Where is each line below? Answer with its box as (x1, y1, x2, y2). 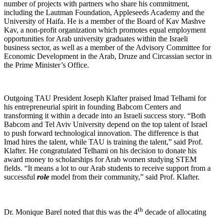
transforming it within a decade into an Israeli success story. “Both (4, 111, 206, 120)
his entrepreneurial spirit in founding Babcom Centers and (4, 102, 181, 111)
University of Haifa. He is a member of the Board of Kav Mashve (4, 17, 205, 25)
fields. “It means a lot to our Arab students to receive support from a (4, 163, 211, 172)
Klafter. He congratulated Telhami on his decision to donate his (4, 146, 197, 155)
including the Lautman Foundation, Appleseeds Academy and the (4, 8, 204, 17)
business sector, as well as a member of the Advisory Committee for (4, 43, 211, 52)
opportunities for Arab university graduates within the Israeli (4, 34, 188, 43)
